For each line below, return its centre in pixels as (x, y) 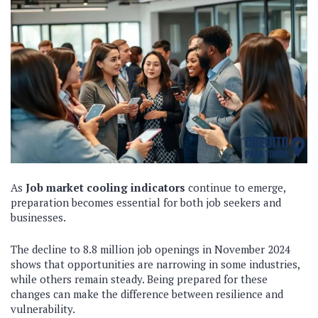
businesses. (38, 218)
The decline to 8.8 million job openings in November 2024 (150, 250)
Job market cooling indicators (105, 188)
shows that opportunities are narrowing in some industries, (155, 264)
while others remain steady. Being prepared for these (139, 279)
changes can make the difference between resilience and (147, 294)
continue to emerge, (235, 188)
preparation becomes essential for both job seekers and (146, 203)
